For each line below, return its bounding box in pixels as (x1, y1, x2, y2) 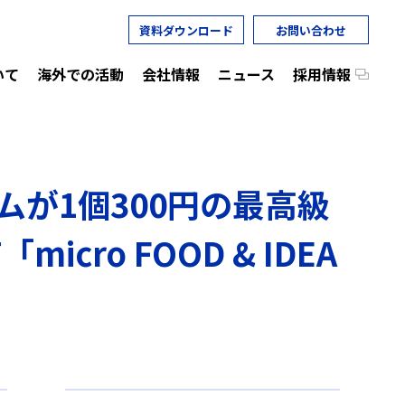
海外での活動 (37, 63, 124, 85)
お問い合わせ (276, 21, 346, 39)
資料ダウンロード (139, 21, 233, 39)
